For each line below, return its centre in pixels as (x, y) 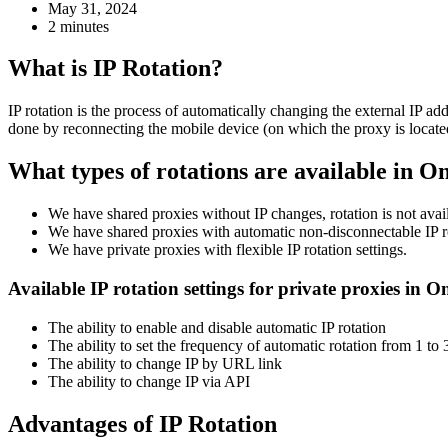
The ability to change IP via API (149, 381)
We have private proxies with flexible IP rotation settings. (227, 250)
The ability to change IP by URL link (165, 363)
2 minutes (78, 26)
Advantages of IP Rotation (142, 423)
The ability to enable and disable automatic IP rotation (217, 327)
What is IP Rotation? (115, 68)
